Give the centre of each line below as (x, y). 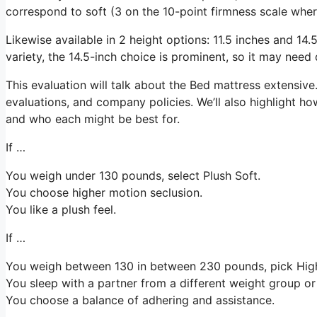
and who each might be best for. (93, 119)
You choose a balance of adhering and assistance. (140, 300)
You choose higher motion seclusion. (104, 192)
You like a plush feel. (61, 209)
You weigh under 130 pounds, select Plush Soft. (133, 175)
